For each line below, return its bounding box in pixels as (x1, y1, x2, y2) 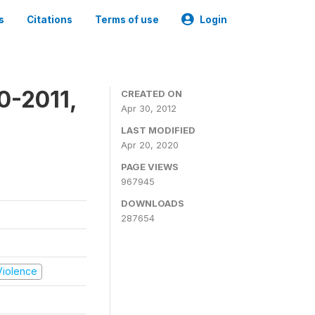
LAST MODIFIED (121, 124, 195, 136)
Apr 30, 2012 (121, 103, 176, 114)
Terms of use (95, 14, 159, 25)
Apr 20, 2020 (121, 139, 179, 150)
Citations (27, 14, 72, 25)
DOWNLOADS (121, 198, 184, 209)
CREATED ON (121, 88, 182, 99)
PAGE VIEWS (121, 161, 179, 172)
